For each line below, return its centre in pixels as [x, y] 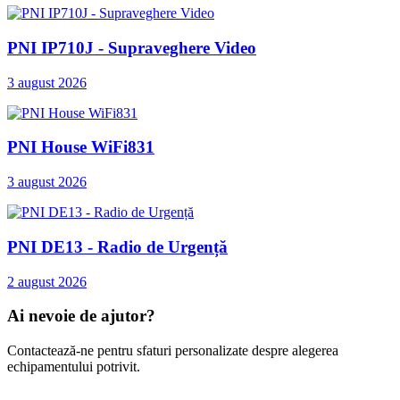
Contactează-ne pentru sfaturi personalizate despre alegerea [173, 351]
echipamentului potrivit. [74, 367]
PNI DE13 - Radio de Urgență [117, 246]
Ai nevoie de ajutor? [81, 316]
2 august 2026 [47, 281]
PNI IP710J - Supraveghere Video [132, 48]
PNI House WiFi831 [81, 147]
